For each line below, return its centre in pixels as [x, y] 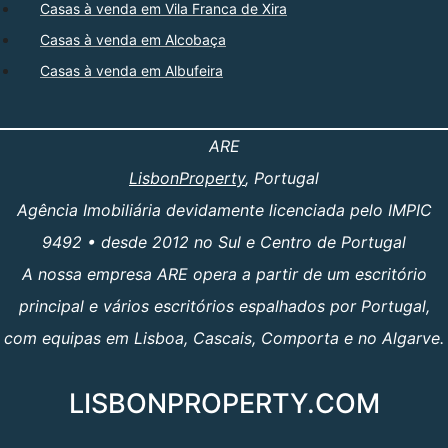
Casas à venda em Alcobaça [133, 40]
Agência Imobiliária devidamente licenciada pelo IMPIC [224, 210]
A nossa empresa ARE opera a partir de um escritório [224, 274]
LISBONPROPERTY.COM [224, 404]
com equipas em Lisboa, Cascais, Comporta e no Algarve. [224, 338]
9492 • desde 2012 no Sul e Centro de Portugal [224, 242]
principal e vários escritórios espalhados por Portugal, [224, 306]
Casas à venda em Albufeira [131, 71]
